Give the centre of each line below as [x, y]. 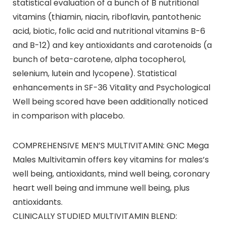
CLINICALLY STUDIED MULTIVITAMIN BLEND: [95, 216]
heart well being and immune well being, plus [101, 188]
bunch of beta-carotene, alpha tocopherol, [99, 60]
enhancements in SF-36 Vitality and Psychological [111, 88]
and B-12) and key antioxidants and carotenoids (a [112, 45]
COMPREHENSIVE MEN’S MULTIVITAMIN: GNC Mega [110, 146]
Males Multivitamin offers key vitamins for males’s [110, 160]
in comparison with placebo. [68, 116]
